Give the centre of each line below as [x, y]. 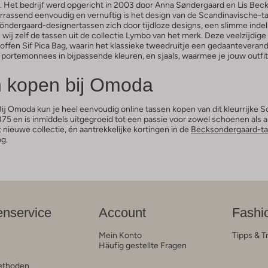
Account [122, 212]
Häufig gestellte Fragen [142, 245]
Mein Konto [120, 235]
